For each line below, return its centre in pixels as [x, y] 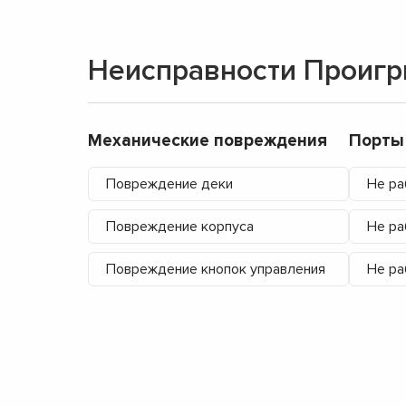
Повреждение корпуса [180, 226]
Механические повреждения [208, 140]
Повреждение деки [169, 184]
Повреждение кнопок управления [216, 269]
